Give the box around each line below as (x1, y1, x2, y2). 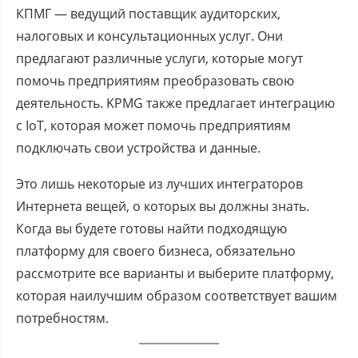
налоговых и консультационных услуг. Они (16, 26, 283, 45)
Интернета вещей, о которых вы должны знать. (16, 197, 309, 215)
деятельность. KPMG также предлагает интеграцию (16, 93, 335, 112)
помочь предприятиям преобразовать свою (16, 71, 294, 89)
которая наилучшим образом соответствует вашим (16, 286, 337, 304)
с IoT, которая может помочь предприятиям (16, 116, 291, 134)
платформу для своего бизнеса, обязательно (16, 241, 296, 260)
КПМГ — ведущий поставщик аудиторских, (16, 4, 280, 22)
